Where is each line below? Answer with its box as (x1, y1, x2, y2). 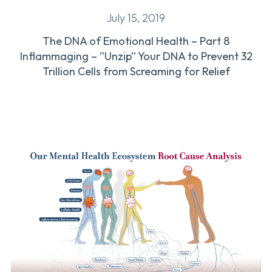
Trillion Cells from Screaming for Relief (42, 64, 230, 78)
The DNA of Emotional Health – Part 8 (42, 33, 229, 48)
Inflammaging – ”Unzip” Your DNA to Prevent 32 (19, 49, 253, 63)
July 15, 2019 (107, 10, 165, 25)
